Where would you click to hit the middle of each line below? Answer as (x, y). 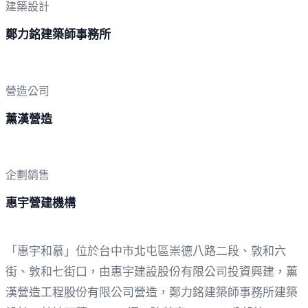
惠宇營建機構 (41, 203)
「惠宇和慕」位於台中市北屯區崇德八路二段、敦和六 (146, 251)
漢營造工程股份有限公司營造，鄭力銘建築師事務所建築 (152, 292)
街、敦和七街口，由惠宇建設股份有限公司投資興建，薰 (152, 272)
